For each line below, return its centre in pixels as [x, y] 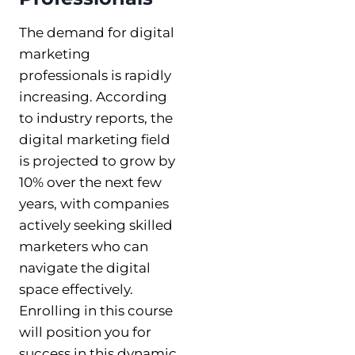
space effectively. [76, 289]
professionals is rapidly [95, 75]
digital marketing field [95, 139]
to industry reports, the [96, 118]
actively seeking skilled [96, 225]
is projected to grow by [97, 160]
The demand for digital [97, 32]
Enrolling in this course [96, 310]
